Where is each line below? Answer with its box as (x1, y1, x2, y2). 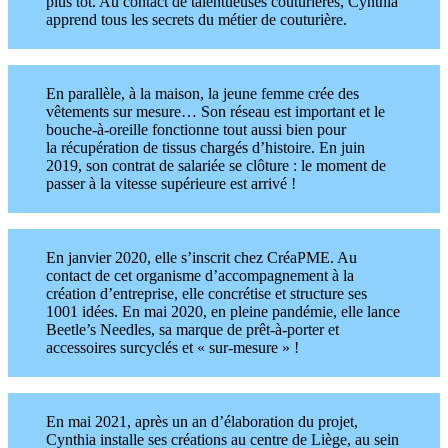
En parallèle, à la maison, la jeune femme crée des (46, 84, 359, 102)
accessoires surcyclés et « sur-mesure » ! (46, 338, 299, 356)
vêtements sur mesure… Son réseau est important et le (46, 102, 385, 120)
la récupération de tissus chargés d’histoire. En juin (46, 138, 365, 156)
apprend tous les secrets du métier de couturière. (46, 10, 347, 28)
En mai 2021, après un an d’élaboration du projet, (46, 412, 358, 430)
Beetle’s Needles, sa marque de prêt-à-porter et (46, 320, 339, 338)
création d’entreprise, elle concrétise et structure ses (46, 284, 367, 302)
